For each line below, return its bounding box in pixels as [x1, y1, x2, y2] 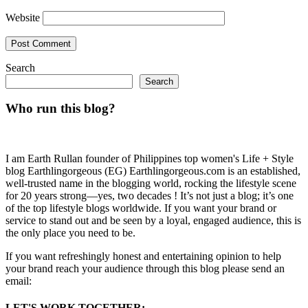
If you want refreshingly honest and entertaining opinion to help [5, 250, 281, 263]
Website [5, 11, 40, 23]
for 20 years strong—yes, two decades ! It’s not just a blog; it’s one [5, 190, 294, 202]
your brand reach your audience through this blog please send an [5, 263, 285, 275]
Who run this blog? [5, 101, 115, 116]
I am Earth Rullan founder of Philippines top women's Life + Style [5, 153, 294, 165]
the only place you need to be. [5, 227, 135, 239]
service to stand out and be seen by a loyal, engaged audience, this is [5, 214, 301, 227]
